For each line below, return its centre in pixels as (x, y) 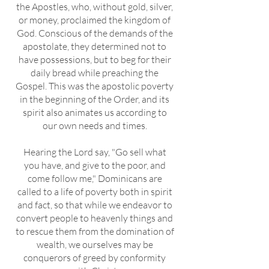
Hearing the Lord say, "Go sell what (95, 152)
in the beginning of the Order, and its (95, 99)
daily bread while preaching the (95, 73)
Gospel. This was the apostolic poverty (95, 86)
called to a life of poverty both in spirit (95, 192)
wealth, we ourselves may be (95, 244)
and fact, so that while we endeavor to (95, 205)
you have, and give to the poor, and (95, 165)
